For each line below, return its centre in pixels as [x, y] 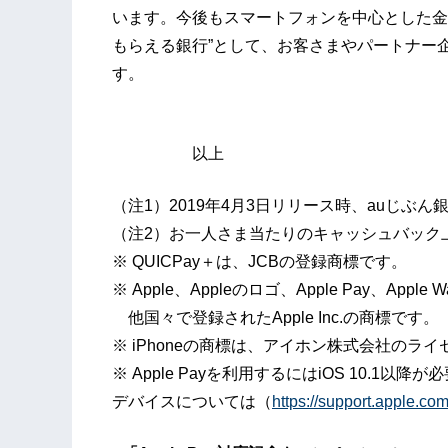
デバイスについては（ [192, 402]
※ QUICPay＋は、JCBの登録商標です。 [259, 262]
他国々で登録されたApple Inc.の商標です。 [275, 318]
